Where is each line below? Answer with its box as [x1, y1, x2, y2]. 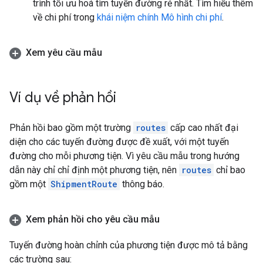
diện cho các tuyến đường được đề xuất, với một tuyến [9, 136, 229, 147]
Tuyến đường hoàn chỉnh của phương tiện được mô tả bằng [9, 240, 248, 251]
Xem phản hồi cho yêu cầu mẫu [26, 214, 160, 225]
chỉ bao [214, 164, 245, 176]
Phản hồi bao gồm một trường [9, 122, 133, 133]
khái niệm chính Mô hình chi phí [97, 12, 222, 23]
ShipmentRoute [50, 178, 117, 190]
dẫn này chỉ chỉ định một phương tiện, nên [9, 164, 179, 176]
